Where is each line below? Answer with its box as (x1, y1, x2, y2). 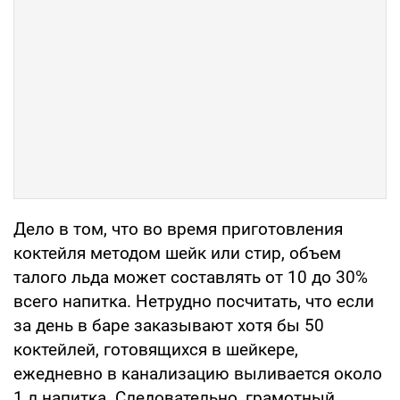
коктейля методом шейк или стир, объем (13, 242, 341, 263)
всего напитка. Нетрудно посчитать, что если (13, 290, 374, 312)
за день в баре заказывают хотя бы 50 (13, 314, 324, 336)
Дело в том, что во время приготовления (13, 218, 343, 239)
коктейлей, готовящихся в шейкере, (13, 338, 298, 360)
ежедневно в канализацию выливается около (13, 362, 382, 384)
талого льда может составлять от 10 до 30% (13, 266, 368, 287)
